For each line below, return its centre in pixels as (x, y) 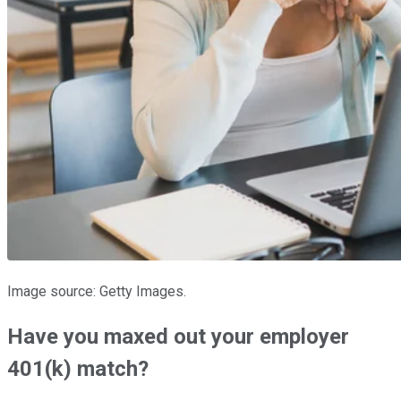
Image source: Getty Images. (97, 291)
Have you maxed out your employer (178, 336)
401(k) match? (78, 368)
